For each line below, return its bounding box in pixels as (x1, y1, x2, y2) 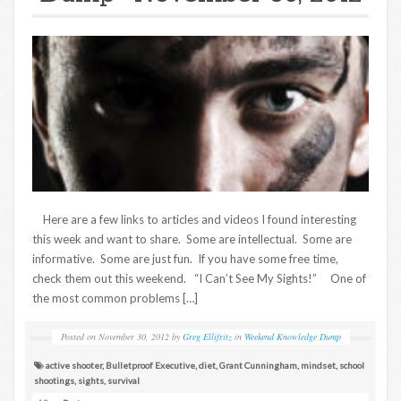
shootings (34, 375, 74, 387)
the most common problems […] (32, 291, 198, 306)
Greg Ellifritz (182, 330, 232, 344)
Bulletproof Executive (106, 360, 195, 371)
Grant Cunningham (219, 360, 297, 371)
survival (107, 375, 140, 387)
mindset (301, 360, 336, 371)
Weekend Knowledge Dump (243, 330, 341, 344)
